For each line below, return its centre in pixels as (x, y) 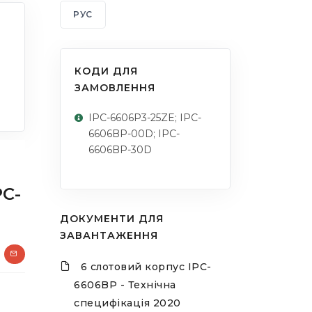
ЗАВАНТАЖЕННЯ (109, 236)
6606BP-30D (120, 150)
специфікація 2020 (127, 303)
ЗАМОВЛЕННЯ (115, 88)
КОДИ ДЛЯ (106, 71)
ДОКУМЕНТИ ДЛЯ (112, 219)
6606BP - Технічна (125, 285)
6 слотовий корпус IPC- (146, 267)
